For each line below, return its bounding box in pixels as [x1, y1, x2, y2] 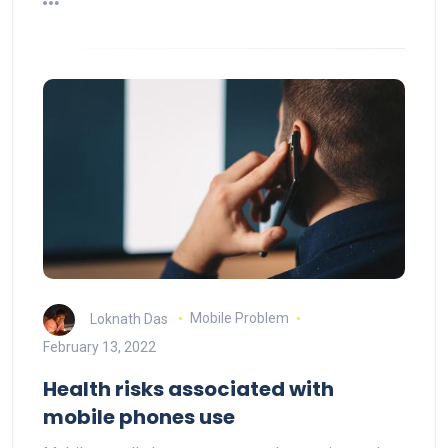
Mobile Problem [189, 310, 289, 327]
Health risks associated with [43, 374, 334, 403]
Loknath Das [90, 310, 168, 327]
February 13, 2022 [43, 338, 156, 355]
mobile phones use [43, 402, 235, 431]
